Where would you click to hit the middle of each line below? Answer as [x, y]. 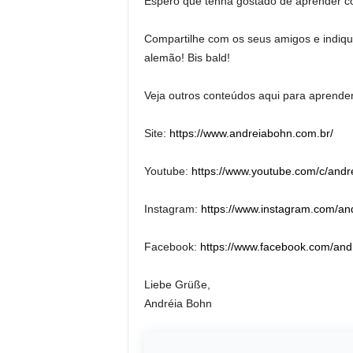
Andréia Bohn [178, 303]
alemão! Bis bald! [187, 58]
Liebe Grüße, [177, 284]
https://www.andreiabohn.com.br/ [251, 133]
